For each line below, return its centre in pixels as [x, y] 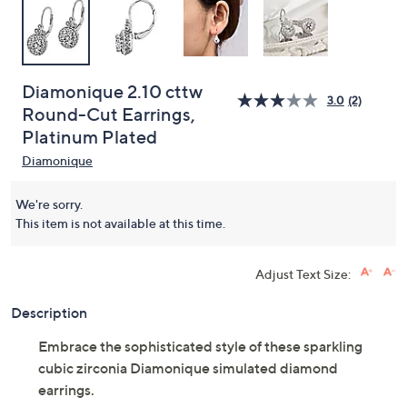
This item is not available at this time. [120, 223]
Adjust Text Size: [303, 274]
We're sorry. [49, 204]
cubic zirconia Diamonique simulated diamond [188, 368]
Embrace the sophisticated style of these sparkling [200, 346]
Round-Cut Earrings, [109, 114]
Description [49, 313]
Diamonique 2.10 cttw [112, 92]
